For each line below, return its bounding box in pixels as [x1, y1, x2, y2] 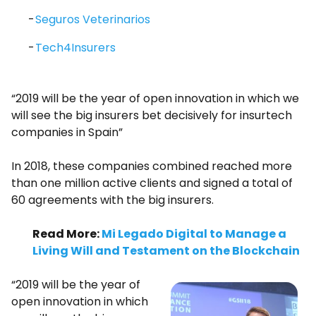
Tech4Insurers [35, 39, 116, 56]
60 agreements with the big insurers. [11, 192, 214, 208]
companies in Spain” [11, 124, 123, 140]
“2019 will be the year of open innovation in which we [11, 90, 299, 107]
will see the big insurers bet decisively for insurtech [11, 107, 292, 123]
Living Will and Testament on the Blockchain [32, 243, 300, 259]
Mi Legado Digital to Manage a [102, 226, 286, 242]
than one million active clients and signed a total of [11, 175, 293, 191]
